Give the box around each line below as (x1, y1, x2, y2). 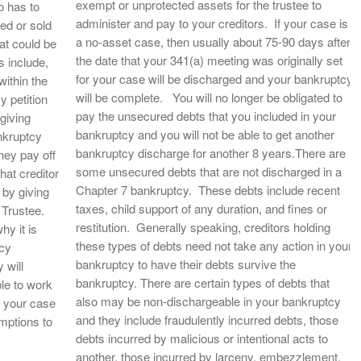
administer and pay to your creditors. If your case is (76, 15, 348, 31)
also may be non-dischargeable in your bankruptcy (76, 293, 341, 309)
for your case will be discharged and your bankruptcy (76, 70, 353, 87)
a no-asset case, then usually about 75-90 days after (76, 33, 351, 50)
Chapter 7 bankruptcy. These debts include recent (76, 181, 340, 198)
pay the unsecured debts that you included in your (76, 107, 336, 124)
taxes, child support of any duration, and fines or (76, 200, 327, 217)
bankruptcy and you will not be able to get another (76, 126, 334, 143)
